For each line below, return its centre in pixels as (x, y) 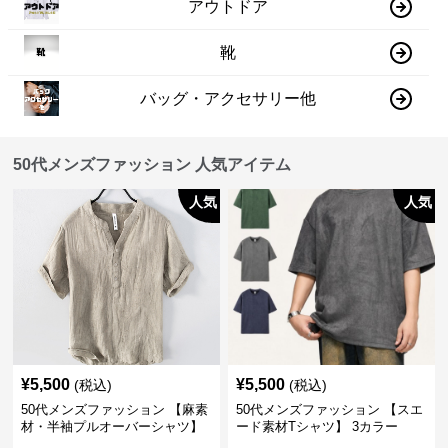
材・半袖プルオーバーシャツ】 (112, 427)
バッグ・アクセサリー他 (228, 98)
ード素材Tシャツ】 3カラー (316, 427)
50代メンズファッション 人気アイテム (152, 165)
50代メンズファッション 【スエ (329, 410)
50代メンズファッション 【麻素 (115, 410)
